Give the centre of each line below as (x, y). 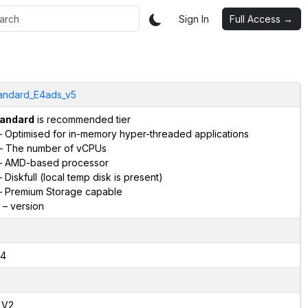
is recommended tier (82, 119)
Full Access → (261, 19)
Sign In (194, 19)
